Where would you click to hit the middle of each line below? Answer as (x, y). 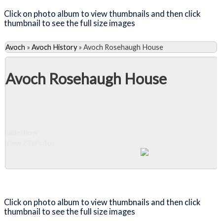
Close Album (50, 179)
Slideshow (21, 133)
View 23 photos (30, 143)
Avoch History (54, 47)
